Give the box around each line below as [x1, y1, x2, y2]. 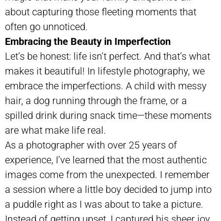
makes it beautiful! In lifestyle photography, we [5, 65, 205, 77]
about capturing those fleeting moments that [5, 5, 196, 18]
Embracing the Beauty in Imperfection [5, 35, 171, 47]
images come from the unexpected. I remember [5, 168, 210, 181]
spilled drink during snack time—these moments [5, 109, 212, 121]
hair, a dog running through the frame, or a [5, 94, 187, 107]
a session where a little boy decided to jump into [5, 183, 212, 195]
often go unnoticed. [5, 20, 88, 33]
